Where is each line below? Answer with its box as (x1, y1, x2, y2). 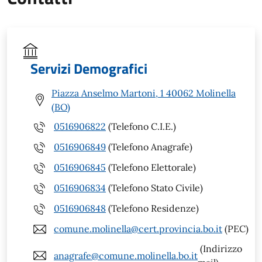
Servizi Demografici (30, 57, 147, 79)
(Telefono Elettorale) (106, 161, 196, 174)
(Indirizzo (198, 242, 242, 254)
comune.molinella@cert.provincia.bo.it (54, 223, 222, 235)
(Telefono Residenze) (106, 202, 199, 215)
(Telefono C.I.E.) (106, 120, 176, 133)
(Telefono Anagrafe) (106, 141, 192, 153)
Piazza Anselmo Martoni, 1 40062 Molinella (51, 87, 236, 99)
